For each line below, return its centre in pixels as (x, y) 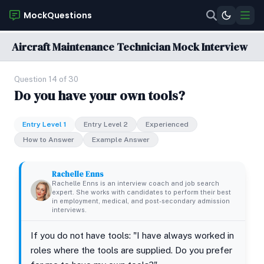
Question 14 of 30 (46, 79)
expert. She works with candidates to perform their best (141, 192)
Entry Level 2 (106, 124)
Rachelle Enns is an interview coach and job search (136, 183)
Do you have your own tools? (100, 95)
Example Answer (121, 140)
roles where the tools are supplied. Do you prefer (131, 250)
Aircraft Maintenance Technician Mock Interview (130, 47)
